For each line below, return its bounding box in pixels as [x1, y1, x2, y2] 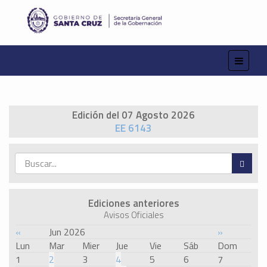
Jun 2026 [49, 225, 85, 240]
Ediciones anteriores [88, 195, 179, 212]
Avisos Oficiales [103, 208, 164, 222]
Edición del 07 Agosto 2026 [72, 107, 195, 123]
